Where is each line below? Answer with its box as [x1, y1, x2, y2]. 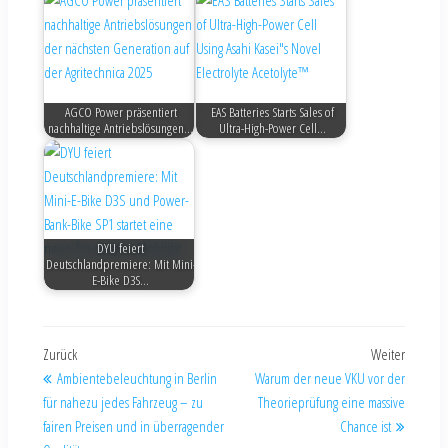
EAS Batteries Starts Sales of [211, 103, 335, 122]
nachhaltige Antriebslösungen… [48, 119, 194, 138]
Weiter [371, 344, 405, 364]
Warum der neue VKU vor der [255, 368, 405, 388]
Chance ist [340, 416, 391, 436]
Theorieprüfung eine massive [258, 392, 405, 412]
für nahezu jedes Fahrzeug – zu [43, 392, 203, 412]
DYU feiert [97, 239, 145, 258]
